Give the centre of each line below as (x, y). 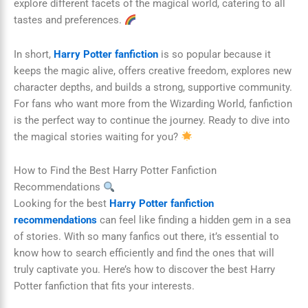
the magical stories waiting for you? (97, 136)
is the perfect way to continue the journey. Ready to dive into (152, 120)
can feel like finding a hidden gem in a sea (194, 220)
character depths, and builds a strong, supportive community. (153, 87)
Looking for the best (62, 204)
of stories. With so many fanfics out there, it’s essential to (146, 237)
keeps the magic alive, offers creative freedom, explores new (153, 70)
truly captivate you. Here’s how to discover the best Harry (144, 270)
